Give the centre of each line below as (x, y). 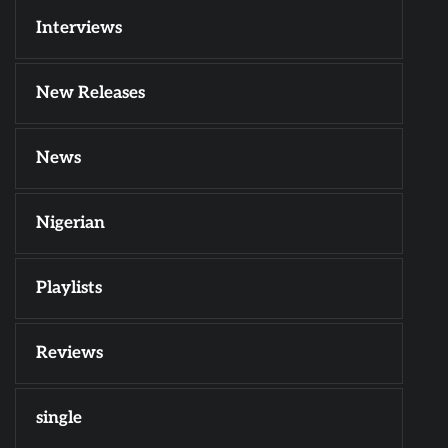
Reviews (69, 353)
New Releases (90, 93)
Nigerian (70, 223)
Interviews (79, 28)
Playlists (69, 288)
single (59, 418)
